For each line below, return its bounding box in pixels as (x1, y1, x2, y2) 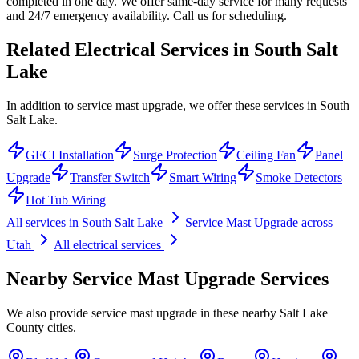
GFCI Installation (26, 147, 114, 162)
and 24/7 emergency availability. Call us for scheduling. (6, 9, 287, 23)
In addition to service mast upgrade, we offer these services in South (6, 98, 349, 112)
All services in (6, 215, 82, 229)
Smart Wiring (169, 170, 236, 184)
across (298, 215, 333, 229)
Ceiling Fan (236, 147, 296, 162)
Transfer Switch (70, 170, 150, 184)
